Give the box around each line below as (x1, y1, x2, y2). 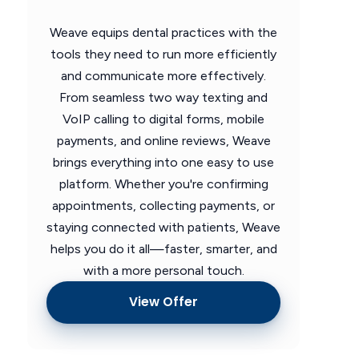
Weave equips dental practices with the (50, 24, 277, 40)
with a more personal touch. (83, 262, 244, 278)
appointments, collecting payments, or (52, 197, 275, 213)
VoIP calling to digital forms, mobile (63, 111, 264, 127)
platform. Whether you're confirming (58, 175, 268, 192)
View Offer (129, 293, 198, 311)
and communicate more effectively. (61, 67, 266, 83)
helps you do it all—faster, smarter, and (50, 240, 277, 256)
